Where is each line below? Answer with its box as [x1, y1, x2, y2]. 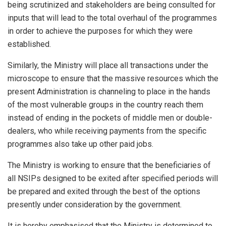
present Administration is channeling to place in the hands [8, 86, 210, 96]
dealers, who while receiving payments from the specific [8, 126, 206, 136]
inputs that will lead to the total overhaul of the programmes [8, 13, 217, 23]
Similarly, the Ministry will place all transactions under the [8, 60, 208, 70]
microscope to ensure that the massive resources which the [8, 73, 218, 83]
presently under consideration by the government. [8, 199, 182, 209]
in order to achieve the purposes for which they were [8, 26, 193, 36]
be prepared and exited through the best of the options [8, 186, 200, 196]
